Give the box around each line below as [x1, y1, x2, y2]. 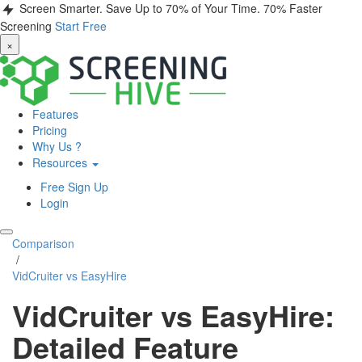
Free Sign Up [40, 179, 108, 196]
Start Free [55, 18, 107, 35]
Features [32, 106, 78, 123]
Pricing [32, 122, 67, 139]
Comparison [12, 235, 74, 252]
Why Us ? [32, 138, 82, 155]
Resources [32, 154, 90, 171]
